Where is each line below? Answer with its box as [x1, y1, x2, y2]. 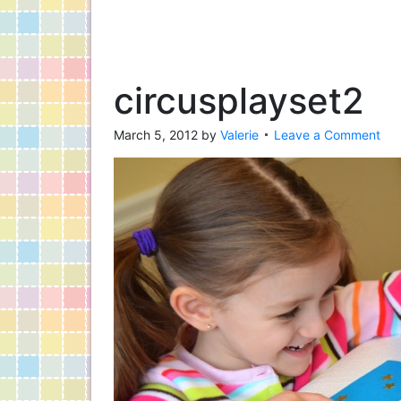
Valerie [220, 127, 259, 142]
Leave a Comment [274, 127, 380, 142]
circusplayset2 [114, 79, 364, 123]
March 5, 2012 [114, 127, 198, 142]
